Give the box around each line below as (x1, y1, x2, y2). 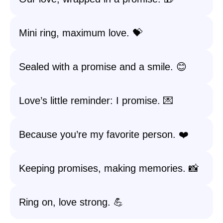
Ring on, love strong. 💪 (19, 197, 123, 208)
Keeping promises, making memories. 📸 (19, 163, 199, 174)
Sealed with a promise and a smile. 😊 (19, 61, 187, 72)
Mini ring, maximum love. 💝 (19, 27, 142, 38)
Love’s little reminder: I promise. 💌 (19, 95, 173, 106)
